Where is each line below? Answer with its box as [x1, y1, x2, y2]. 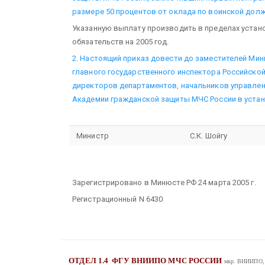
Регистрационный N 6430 [72, 195, 163, 203]
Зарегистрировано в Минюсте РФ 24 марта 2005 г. [72, 178, 256, 187]
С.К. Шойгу [190, 131, 228, 140]
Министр [76, 131, 109, 140]
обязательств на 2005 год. [72, 37, 169, 46]
